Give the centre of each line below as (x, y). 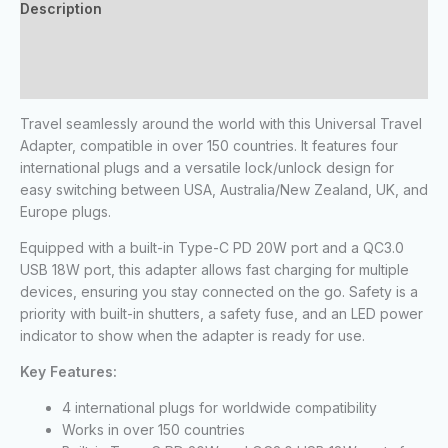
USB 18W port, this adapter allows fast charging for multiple (214, 270)
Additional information (98, 45)
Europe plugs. (65, 212)
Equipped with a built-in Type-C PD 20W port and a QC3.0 (212, 248)
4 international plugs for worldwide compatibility (219, 408)
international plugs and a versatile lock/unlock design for (207, 168)
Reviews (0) (61, 81)
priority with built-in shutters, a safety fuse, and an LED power (221, 314)
